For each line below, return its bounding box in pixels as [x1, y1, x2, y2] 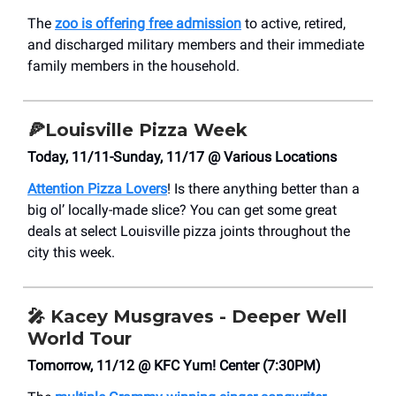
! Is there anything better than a [167, 180, 360, 198]
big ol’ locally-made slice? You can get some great [27, 202, 337, 219]
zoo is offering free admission [55, 15, 241, 33]
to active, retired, [241, 15, 346, 33]
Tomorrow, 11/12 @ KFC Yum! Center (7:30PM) [27, 357, 321, 375]
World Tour [27, 328, 132, 350]
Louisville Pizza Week [45, 119, 247, 141]
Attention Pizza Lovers [27, 180, 167, 198]
